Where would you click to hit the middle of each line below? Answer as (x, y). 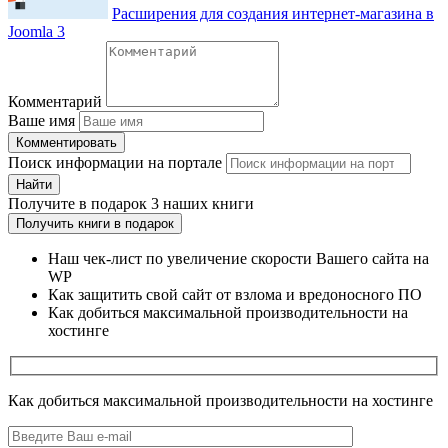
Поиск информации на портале (115, 163)
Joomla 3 (36, 32)
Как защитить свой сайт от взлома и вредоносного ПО (235, 295)
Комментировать (66, 143)
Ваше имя (41, 121)
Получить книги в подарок (95, 224)
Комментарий (55, 102)
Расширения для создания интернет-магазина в (273, 14)
